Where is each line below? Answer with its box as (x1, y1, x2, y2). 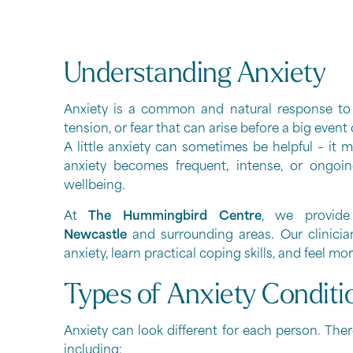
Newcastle (63, 229, 127, 242)
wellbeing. (63, 180, 125, 193)
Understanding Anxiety (63, 61, 326, 90)
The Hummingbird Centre (88, 210, 262, 223)
